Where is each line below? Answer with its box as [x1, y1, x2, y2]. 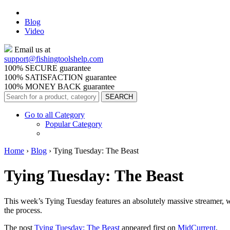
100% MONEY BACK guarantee [4, 82, 114, 91]
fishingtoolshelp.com [36, 54, 103, 63]
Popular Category [45, 120, 102, 128]
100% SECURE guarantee [4, 64, 91, 72]
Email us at [12, 45, 50, 54]
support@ [4, 54, 36, 63]
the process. [4, 205, 42, 215]
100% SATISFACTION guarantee [4, 73, 117, 82]
